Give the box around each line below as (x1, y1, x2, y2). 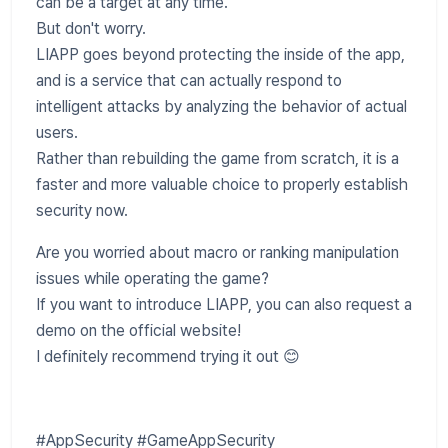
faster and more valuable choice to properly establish (36, 174, 408, 194)
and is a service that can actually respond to (36, 70, 342, 90)
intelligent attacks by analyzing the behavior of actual (36, 96, 407, 116)
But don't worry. (36, 18, 146, 38)
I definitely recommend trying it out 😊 (36, 346, 300, 366)
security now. (36, 200, 128, 220)
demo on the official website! (36, 320, 241, 340)
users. (36, 122, 78, 142)
